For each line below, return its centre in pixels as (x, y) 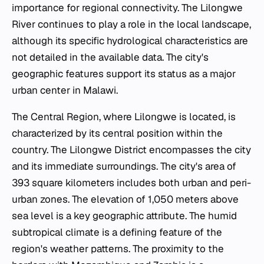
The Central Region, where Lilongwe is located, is (124, 117)
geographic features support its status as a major (124, 74)
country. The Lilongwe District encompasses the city (131, 150)
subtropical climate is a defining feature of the (117, 232)
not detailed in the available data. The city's (110, 57)
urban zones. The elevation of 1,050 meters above (125, 199)
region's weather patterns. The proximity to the (118, 249)
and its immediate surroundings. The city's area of (124, 166)
